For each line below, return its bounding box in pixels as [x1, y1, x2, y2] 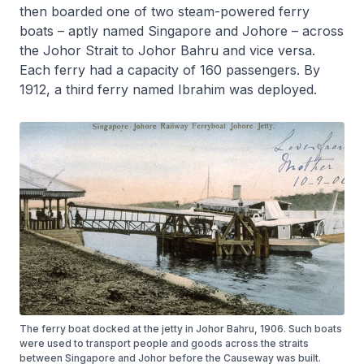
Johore [242, 22, 288, 39]
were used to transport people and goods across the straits [19, 336, 309, 349]
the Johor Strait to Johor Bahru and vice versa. [19, 41, 315, 58]
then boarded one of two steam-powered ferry [19, 2, 310, 19]
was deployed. [225, 80, 317, 97]
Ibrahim [178, 80, 225, 97]
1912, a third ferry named [19, 80, 178, 97]
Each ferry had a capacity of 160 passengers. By [19, 61, 320, 78]
